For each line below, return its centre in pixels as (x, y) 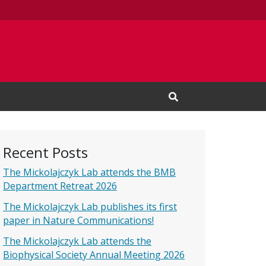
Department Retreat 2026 (60, 186)
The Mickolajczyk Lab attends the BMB (89, 172)
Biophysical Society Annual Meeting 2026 (94, 254)
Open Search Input (210, 105)
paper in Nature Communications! (78, 220)
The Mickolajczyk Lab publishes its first (90, 206)
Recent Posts (45, 152)
